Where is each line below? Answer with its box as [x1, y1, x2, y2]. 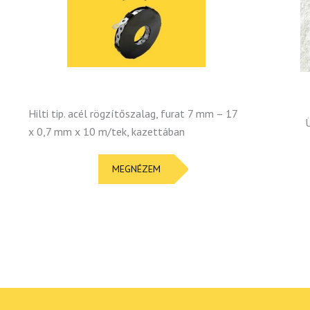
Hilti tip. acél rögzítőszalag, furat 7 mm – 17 [28, 106, 237, 120]
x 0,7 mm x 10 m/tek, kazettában [28, 124, 185, 138]
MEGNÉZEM [112, 162, 161, 175]
